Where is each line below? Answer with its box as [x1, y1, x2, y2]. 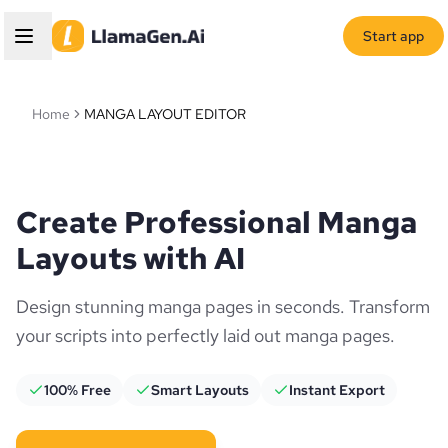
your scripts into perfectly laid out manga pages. [16, 324, 395, 347]
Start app [363, 27, 424, 45]
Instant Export [289, 381, 385, 399]
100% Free [44, 381, 111, 399]
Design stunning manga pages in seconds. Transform [16, 295, 430, 318]
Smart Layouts [151, 381, 249, 399]
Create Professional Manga [16, 202, 417, 242]
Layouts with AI [16, 238, 245, 278]
